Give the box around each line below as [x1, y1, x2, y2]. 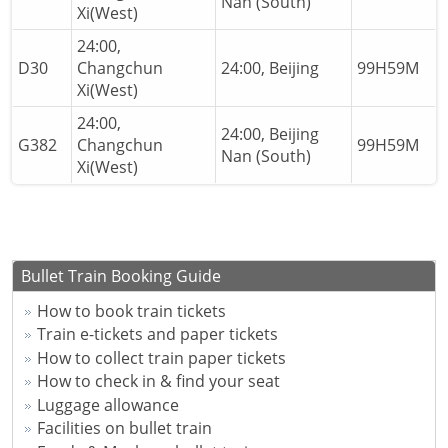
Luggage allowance [36, 393, 179, 416]
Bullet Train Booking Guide [21, 264, 221, 287]
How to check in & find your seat [36, 370, 280, 393]
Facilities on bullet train [36, 417, 212, 440]
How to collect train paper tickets [36, 346, 286, 369]
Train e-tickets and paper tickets [36, 323, 278, 346]
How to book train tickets [36, 299, 226, 322]
